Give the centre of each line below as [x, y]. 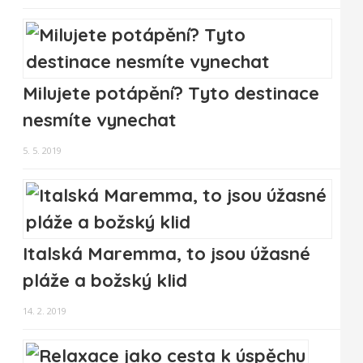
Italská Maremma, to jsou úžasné [167, 254]
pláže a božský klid [105, 281]
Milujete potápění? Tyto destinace [171, 94]
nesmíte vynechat [100, 120]
